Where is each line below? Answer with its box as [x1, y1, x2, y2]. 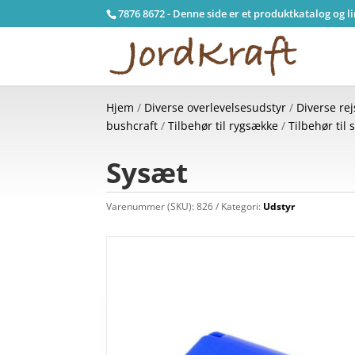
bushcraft [106, 118, 158, 133]
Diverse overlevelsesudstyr [144, 100, 287, 115]
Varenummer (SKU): [106, 199, 197, 213]
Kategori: [221, 199, 264, 213]
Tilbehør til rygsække [168, 118, 279, 133]
